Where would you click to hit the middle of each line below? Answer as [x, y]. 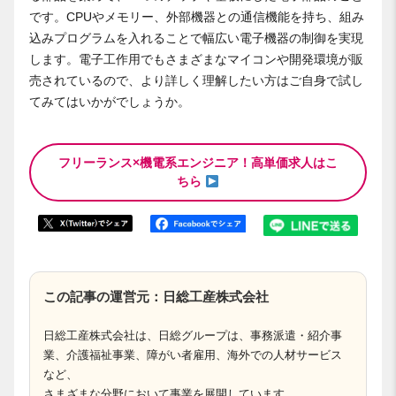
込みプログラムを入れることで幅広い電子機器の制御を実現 [196, 38]
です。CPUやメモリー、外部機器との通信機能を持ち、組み [197, 17]
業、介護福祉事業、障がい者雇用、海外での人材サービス [193, 354]
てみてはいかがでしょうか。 [110, 102]
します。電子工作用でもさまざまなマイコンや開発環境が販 [196, 60]
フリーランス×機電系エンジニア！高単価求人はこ [198, 163]
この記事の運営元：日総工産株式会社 [156, 296]
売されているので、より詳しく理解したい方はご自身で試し [196, 81]
